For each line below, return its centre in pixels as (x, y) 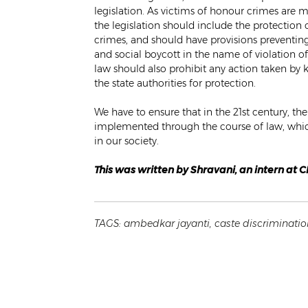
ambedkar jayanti (167, 223)
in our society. (126, 141)
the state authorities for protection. (175, 83)
